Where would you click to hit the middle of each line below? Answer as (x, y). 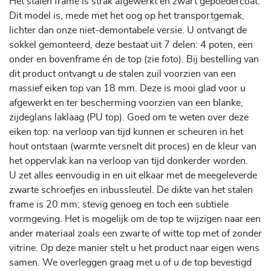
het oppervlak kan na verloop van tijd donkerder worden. (129, 161)
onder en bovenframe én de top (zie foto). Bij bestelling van (134, 59)
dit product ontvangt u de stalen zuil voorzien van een (122, 73)
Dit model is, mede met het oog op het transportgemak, (127, 15)
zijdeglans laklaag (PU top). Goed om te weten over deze (129, 117)
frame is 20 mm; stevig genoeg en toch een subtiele (119, 204)
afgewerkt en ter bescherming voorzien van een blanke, (126, 103)
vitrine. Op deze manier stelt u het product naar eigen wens (134, 248)
